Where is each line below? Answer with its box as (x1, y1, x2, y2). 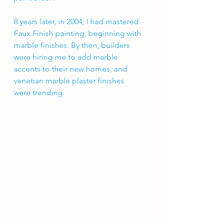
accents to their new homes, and (14, 64, 129, 74)
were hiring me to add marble (14, 52, 120, 62)
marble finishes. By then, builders (14, 40, 132, 50)
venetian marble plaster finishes (14, 76, 126, 85)
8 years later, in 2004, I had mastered (14, 17, 141, 26)
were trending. (14, 88, 67, 97)
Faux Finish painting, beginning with (14, 29, 143, 38)
